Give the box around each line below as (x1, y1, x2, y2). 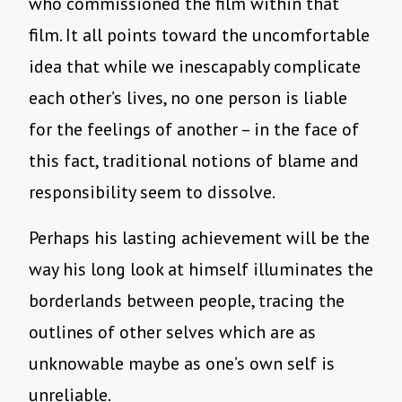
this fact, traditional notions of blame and (29, 149, 359, 173)
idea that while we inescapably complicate (29, 55, 361, 79)
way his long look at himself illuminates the (29, 258, 373, 282)
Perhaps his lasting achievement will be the (29, 226, 370, 250)
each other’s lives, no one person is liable (29, 86, 347, 110)
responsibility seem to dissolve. (29, 180, 275, 205)
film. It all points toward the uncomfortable (29, 23, 370, 48)
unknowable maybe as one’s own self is (29, 352, 335, 376)
